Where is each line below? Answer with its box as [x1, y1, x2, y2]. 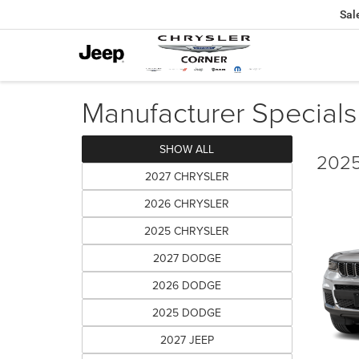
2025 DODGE [152, 305, 222, 321]
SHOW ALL [159, 141, 215, 157]
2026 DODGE [152, 277, 222, 293]
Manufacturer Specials [82, 91, 357, 131]
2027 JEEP [159, 332, 214, 348]
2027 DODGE [152, 250, 221, 266]
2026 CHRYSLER [144, 196, 230, 212]
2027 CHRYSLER [144, 168, 229, 184]
